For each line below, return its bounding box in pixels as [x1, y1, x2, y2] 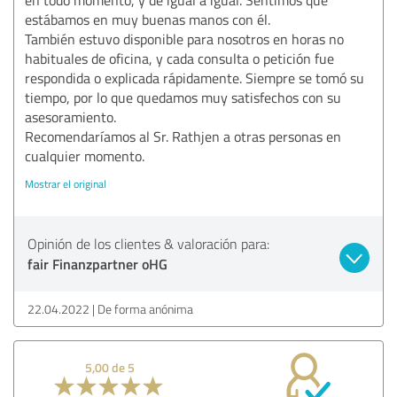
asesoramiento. [25, 106, 116, 127]
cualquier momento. [25, 145, 144, 166]
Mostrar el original [25, 175, 106, 191]
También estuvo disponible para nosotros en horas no [25, 28, 344, 49]
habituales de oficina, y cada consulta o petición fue [25, 48, 334, 68]
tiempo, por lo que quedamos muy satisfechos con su [25, 87, 341, 107]
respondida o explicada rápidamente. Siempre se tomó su [25, 67, 364, 88]
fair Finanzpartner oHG [27, 253, 167, 274]
